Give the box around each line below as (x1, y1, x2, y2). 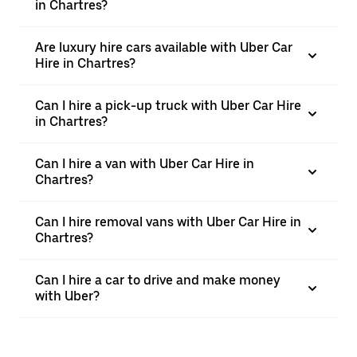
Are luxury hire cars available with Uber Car (35, 40, 292, 55)
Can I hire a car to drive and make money (35, 273, 280, 288)
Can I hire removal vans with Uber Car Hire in (35, 214, 301, 229)
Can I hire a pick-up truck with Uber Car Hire (35, 98, 301, 113)
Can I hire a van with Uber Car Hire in (35, 156, 254, 171)
